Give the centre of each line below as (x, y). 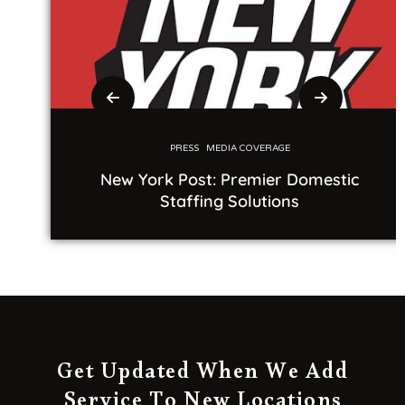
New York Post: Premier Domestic (217, 180)
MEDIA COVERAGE (235, 149)
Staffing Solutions (217, 202)
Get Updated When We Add (202, 377)
